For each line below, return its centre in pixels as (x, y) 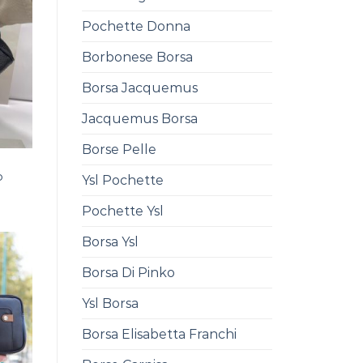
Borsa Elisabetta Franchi (159, 335)
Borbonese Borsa (137, 58)
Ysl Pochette (123, 181)
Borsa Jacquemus (140, 88)
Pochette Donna (136, 27)
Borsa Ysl (110, 242)
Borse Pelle (119, 150)
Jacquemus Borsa (140, 119)
